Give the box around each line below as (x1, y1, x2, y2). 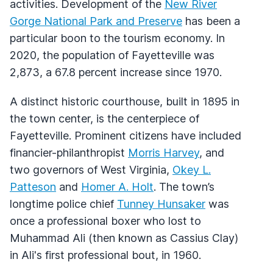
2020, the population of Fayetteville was (10, 48, 214, 62)
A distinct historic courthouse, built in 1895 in (10, 94, 239, 108)
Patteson (10, 180, 56, 193)
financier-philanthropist (10, 146, 128, 159)
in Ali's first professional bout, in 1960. (10, 248, 201, 261)
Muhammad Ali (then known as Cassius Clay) (10, 231, 238, 244)
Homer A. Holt (81, 180, 154, 193)
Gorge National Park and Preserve (10, 14, 182, 27)
